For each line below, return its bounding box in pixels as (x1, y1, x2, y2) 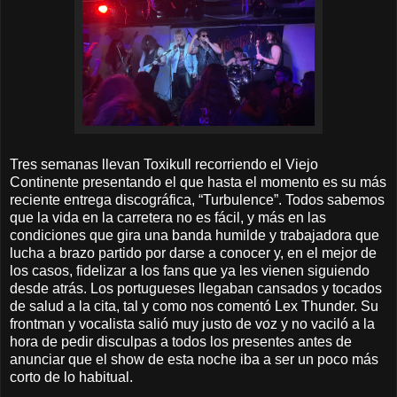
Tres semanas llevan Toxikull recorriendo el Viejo (10, 157, 318, 173)
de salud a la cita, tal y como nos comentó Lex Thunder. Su (10, 299, 378, 315)
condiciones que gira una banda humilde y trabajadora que (10, 228, 379, 244)
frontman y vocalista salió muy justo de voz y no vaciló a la (10, 316, 375, 332)
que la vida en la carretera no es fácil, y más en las (10, 210, 326, 226)
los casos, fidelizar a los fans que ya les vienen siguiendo (10, 263, 370, 279)
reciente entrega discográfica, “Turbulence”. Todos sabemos (10, 192, 385, 208)
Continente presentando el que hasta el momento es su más (10, 175, 386, 191)
